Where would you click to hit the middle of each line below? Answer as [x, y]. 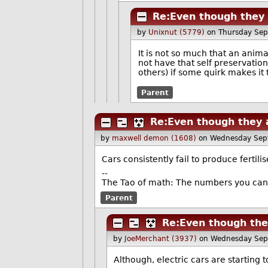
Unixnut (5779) [176, 33]
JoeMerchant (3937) [160, 239]
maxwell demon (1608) [154, 138]
